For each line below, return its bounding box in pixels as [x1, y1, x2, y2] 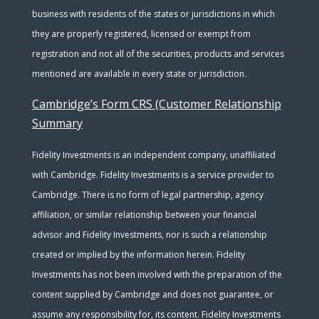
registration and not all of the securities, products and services [31, 48, 284, 60]
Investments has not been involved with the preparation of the [31, 268, 282, 281]
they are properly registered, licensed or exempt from [31, 28, 251, 40]
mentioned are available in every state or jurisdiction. [31, 68, 246, 80]
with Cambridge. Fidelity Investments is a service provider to [31, 169, 274, 181]
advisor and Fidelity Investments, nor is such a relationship [31, 229, 267, 241]
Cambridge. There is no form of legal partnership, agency [31, 189, 263, 201]
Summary [31, 115, 83, 131]
